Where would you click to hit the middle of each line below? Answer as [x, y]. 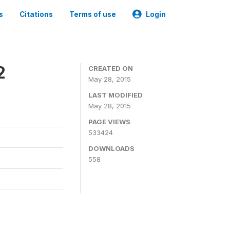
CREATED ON [111, 68]
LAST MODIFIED [116, 95]
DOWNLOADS [111, 148]
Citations [36, 14]
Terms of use [93, 14]
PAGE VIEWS [109, 122]
